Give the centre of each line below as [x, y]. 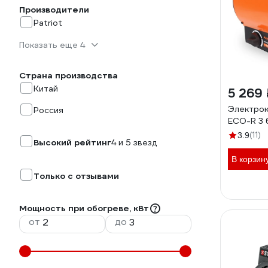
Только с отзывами [76, 176]
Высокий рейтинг [72, 142]
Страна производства [68, 75]
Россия [48, 110]
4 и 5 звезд [134, 142]
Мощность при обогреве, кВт [84, 208]
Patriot [48, 23]
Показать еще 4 [52, 45]
